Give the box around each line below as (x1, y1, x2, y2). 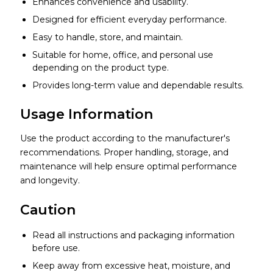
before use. (32, 243, 80, 254)
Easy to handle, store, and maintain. (32, 32, 183, 43)
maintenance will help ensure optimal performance (19, 161, 237, 172)
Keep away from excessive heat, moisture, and (32, 260, 230, 272)
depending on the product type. (32, 62, 169, 74)
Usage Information (19, 106, 153, 123)
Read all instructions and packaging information (32, 230, 235, 241)
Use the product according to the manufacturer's (19, 133, 230, 144)
